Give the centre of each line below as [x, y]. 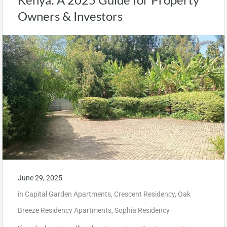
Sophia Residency [142, 210]
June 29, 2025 [40, 178]
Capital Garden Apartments [68, 194]
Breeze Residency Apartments [65, 210]
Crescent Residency [144, 194]
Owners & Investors [70, 16]
